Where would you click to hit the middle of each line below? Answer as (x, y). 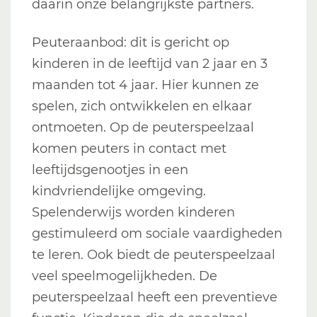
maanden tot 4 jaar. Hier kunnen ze (145, 85)
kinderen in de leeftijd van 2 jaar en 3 (150, 64)
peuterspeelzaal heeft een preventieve (155, 297)
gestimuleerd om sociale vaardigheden (157, 234)
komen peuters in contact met (129, 149)
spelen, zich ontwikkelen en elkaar (142, 106)
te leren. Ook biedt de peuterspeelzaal (154, 255)
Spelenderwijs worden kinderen (133, 212)
